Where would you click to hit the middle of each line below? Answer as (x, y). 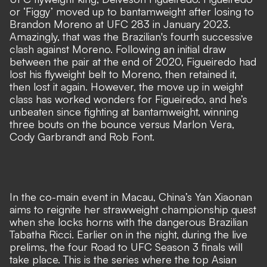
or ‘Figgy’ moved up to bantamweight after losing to (132, 12)
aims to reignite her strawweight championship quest (133, 209)
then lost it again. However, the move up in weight (126, 87)
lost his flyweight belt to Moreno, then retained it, (123, 74)
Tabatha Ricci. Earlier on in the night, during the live (128, 235)
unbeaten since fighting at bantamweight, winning (124, 112)
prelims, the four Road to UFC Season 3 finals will (126, 247)
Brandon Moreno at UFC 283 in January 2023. (120, 24)
